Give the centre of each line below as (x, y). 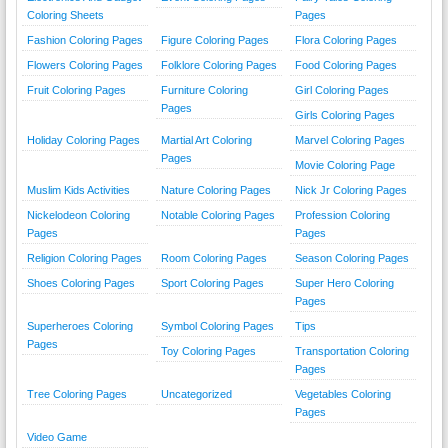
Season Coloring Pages (351, 257)
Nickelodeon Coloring (78, 214)
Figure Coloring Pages (214, 39)
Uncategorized (196, 393)
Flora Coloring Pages (345, 39)
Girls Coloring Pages (344, 114)
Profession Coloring (342, 214)
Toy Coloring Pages (208, 350)
